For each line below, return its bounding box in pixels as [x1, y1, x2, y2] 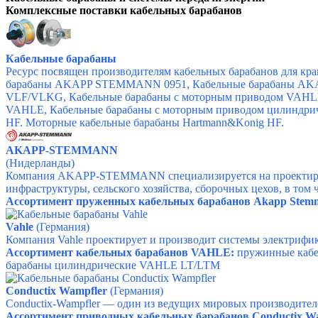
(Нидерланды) [6, 157, 75, 170]
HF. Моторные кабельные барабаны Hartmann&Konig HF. [6, 116, 284, 129]
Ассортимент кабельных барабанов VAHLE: [6, 246, 234, 259]
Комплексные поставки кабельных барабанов [6, 4, 242, 17]
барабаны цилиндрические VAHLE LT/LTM [6, 259, 220, 272]
